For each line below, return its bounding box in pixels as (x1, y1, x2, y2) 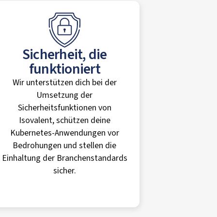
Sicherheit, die (22, 44, 107, 65)
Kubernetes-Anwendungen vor (10, 127, 119, 139)
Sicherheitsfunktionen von (17, 102, 111, 114)
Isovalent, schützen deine (18, 114, 110, 126)
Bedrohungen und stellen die (13, 139, 117, 152)
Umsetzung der (36, 89, 93, 101)
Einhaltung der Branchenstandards (1, 152, 127, 164)
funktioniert (29, 59, 100, 79)
